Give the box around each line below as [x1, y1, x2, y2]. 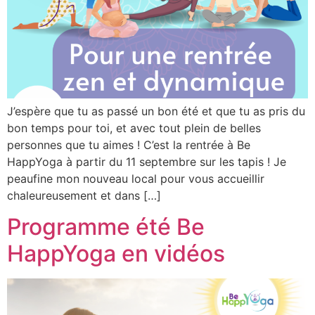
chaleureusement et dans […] [7, 188, 161, 202]
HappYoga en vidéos [7, 240, 225, 268]
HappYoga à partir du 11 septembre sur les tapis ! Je [7, 155, 286, 169]
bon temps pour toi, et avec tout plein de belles [7, 121, 261, 135]
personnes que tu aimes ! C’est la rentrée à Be [7, 138, 250, 152]
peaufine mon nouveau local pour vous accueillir [7, 172, 264, 186]
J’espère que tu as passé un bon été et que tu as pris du [7, 104, 305, 118]
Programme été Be [7, 213, 205, 241]
